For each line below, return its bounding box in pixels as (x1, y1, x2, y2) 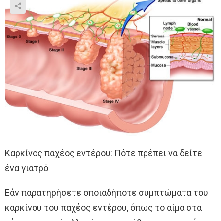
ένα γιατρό (5, 163, 48, 174)
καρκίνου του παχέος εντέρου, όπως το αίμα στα (5, 202, 202, 213)
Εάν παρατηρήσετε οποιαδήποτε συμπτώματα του (5, 187, 208, 198)
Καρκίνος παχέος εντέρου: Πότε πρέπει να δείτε (5, 148, 202, 159)
